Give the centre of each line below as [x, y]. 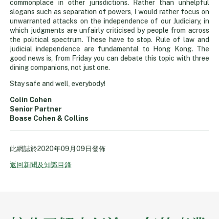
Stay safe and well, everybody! [57, 83]
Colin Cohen [31, 99]
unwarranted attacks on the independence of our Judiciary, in [109, 21]
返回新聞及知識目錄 [41, 164]
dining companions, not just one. [60, 67]
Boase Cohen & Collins [49, 118]
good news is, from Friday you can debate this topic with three [109, 58]
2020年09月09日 [65, 148]
